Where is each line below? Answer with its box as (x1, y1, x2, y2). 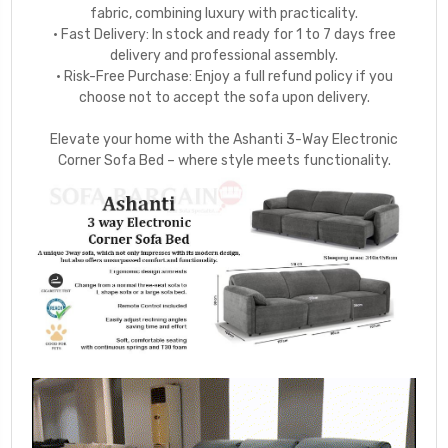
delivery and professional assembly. (110, 46, 338, 64)
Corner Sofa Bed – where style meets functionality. (57, 151, 391, 169)
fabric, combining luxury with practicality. (90, 4, 358, 22)
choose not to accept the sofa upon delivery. (78, 88, 370, 106)
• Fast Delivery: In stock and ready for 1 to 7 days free (52, 25, 396, 43)
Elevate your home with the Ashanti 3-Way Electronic (50, 130, 398, 148)
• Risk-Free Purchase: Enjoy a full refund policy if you (55, 67, 393, 85)
